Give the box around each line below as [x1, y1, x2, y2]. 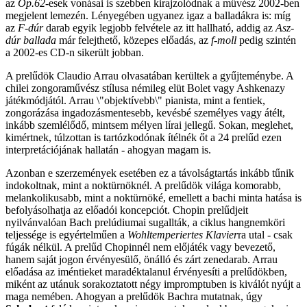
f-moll [211, 34, 236, 47]
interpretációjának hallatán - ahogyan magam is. [5, 144, 211, 156]
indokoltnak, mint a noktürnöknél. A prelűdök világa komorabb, [5, 180, 281, 192]
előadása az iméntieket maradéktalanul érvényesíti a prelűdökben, [5, 266, 287, 278]
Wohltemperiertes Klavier [127, 229, 238, 241]
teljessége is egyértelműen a [5, 229, 127, 241]
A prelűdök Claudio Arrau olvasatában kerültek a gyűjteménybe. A [5, 70, 293, 82]
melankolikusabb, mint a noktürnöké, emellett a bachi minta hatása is [5, 192, 302, 204]
